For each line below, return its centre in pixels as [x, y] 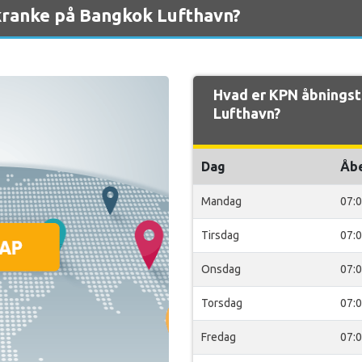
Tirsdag [220, 235]
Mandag [221, 201]
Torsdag [222, 303]
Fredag [219, 337]
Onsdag [221, 269]
